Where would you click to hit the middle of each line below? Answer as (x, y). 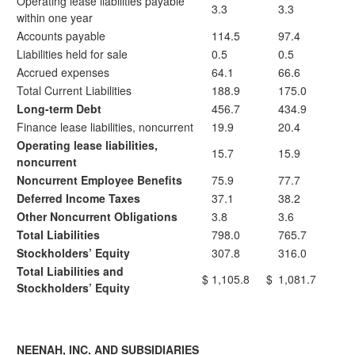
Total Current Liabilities (74, 90)
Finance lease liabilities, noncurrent (105, 127)
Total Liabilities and (70, 271)
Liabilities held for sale (72, 54)
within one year (55, 17)
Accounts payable (61, 36)
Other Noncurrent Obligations (97, 216)
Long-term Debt (59, 109)
